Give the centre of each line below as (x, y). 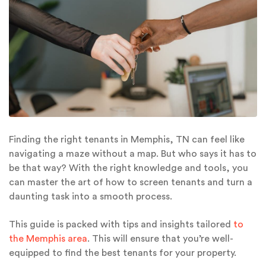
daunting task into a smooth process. (91, 197)
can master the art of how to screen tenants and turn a (131, 183)
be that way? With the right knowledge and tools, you (129, 168)
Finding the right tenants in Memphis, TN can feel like (127, 140)
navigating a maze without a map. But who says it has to (133, 154)
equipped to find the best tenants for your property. (123, 253)
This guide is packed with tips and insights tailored (121, 224)
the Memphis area (48, 238)
